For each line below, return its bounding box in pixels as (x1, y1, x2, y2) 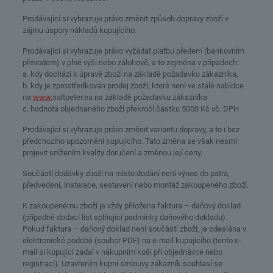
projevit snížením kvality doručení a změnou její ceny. (22, 148, 202, 157)
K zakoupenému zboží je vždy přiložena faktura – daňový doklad (22, 201, 241, 210)
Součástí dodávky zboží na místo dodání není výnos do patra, (22, 169, 230, 178)
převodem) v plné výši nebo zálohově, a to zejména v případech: (22, 58, 239, 67)
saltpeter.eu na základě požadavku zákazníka (52, 93, 207, 102)
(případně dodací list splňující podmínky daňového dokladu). (22, 213, 227, 222)
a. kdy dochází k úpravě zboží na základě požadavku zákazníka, (22, 69, 238, 79)
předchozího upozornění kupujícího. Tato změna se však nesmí (22, 136, 237, 146)
